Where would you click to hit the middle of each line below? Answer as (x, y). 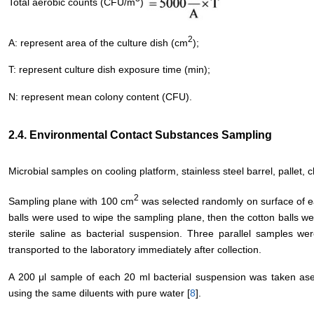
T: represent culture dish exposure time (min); (109, 70)
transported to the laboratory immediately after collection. (135, 250)
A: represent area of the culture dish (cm (98, 42)
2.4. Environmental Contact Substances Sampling (140, 135)
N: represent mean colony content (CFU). (100, 97)
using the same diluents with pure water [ (99, 293)
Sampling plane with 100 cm (71, 202)
